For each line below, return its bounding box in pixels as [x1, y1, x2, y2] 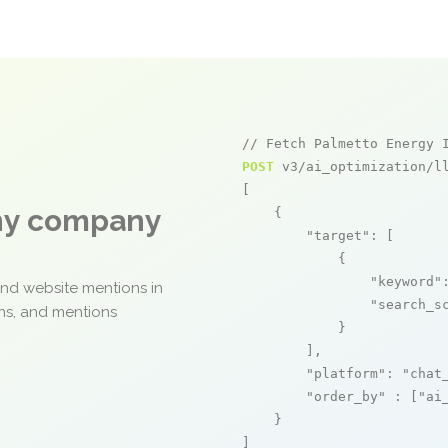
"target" [306, 228, 370, 243]
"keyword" [370, 274, 442, 289]
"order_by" [306, 389, 386, 404]
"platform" [306, 366, 386, 381]
